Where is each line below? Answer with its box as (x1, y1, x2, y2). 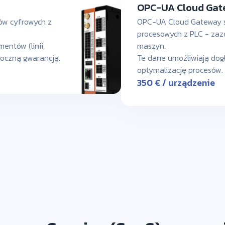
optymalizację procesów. (137, 64, 223, 76)
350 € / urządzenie (137, 76, 215, 90)
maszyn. (137, 40, 166, 52)
